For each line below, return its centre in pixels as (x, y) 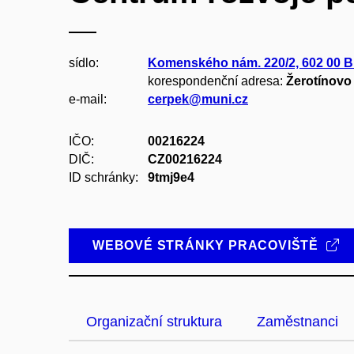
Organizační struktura (154, 322)
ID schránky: (104, 177)
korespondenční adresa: (215, 81)
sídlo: (84, 63)
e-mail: (88, 99)
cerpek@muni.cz (198, 99)
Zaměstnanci (298, 322)
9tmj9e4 (171, 177)
